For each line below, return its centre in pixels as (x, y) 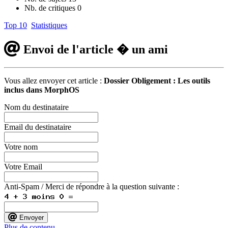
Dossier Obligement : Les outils (157, 80)
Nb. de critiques (51, 8)
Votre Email (23, 166)
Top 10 (16, 25)
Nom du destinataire (36, 107)
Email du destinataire (38, 127)
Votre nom (21, 147)
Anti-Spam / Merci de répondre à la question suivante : (94, 186)
